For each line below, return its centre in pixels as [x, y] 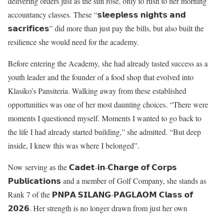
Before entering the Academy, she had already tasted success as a [108, 63]
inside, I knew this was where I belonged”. [74, 145]
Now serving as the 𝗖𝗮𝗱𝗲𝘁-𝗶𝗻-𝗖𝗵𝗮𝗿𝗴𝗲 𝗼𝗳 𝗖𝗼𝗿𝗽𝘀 [92, 167]
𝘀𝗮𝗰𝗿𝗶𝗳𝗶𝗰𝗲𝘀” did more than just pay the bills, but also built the [106, 28]
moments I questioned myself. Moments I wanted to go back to [105, 118]
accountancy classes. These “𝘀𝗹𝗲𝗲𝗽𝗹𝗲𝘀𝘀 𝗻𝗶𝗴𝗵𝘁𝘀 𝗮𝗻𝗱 [97, 14]
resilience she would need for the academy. [73, 42]
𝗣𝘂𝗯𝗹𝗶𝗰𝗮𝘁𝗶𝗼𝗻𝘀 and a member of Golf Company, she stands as [107, 180]
